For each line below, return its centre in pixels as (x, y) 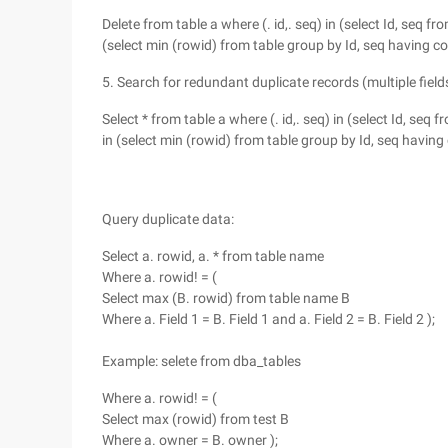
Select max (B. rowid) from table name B (226, 298)
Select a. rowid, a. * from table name (213, 256)
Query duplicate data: (168, 219)
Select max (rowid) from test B (195, 419)
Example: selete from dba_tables (201, 361)
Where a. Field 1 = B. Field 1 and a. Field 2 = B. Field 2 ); (268, 319)
